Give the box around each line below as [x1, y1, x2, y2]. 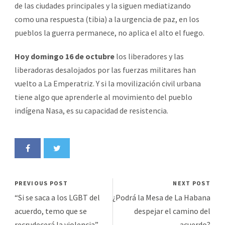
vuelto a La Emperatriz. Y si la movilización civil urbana [15, 78, 201, 88]
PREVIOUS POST [15, 179, 68, 187]
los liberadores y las [115, 51, 184, 61]
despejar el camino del [134, 205, 210, 216]
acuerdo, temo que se [15, 205, 87, 216]
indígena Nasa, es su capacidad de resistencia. [15, 105, 168, 116]
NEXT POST [173, 179, 210, 187]
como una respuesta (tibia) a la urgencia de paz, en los [15, 14, 199, 24]
